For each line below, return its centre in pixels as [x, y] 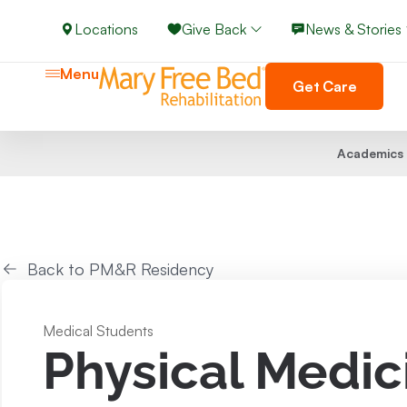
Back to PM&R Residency [120, 269]
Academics [370, 153]
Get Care [325, 86]
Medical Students [98, 331]
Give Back [214, 29]
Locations [106, 29]
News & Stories [353, 29]
